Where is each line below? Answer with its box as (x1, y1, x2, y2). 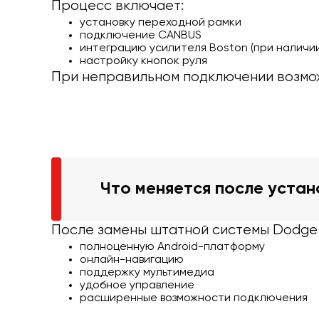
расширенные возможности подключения (80, 292, 308, 304)
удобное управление (80, 279, 194, 291)
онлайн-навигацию (80, 253, 184, 266)
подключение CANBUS (80, 29, 202, 41)
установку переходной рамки (80, 16, 241, 28)
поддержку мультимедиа (80, 266, 214, 278)
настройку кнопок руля (80, 55, 207, 67)
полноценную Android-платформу (80, 241, 265, 253)
